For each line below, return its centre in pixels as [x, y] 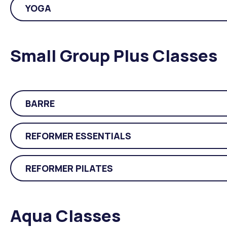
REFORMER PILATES [69, 168]
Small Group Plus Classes [114, 55]
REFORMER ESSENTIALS [78, 136]
